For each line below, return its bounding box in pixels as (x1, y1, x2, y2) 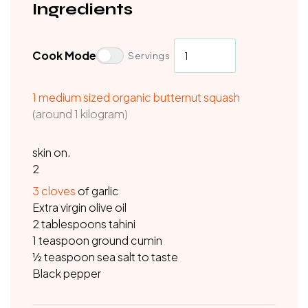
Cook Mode (32, 48, 96, 63)
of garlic (76, 184, 119, 198)
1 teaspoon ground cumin (32, 233, 162, 247)
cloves (41, 184, 76, 198)
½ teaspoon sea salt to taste (32, 250, 178, 264)
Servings (128, 49, 170, 61)
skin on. (32, 145, 71, 159)
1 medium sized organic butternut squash (32, 90, 240, 104)
